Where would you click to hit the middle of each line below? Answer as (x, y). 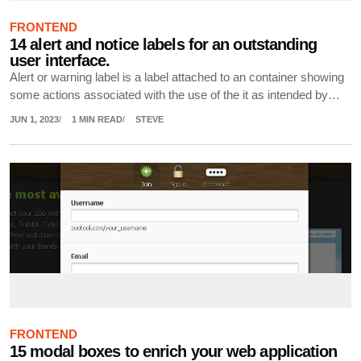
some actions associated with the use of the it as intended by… (175, 95)
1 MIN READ (97, 120)
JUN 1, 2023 (34, 120)
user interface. (60, 60)
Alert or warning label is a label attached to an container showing (177, 77)
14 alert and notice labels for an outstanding (164, 44)
